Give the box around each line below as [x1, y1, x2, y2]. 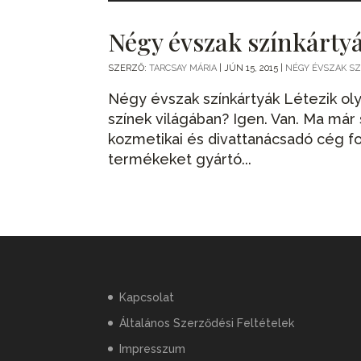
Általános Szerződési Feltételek [119, 317, 295, 330]
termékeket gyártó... [108, 150, 252, 168]
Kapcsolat [119, 291, 175, 305]
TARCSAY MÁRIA [149, 62, 218, 73]
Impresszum [119, 342, 186, 356]
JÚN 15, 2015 [224, 62, 279, 73]
